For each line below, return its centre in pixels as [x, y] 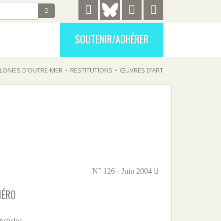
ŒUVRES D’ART [142, 70]
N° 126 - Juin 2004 [123, 171]
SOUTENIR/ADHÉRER [112, 39]
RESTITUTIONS [91, 70]
